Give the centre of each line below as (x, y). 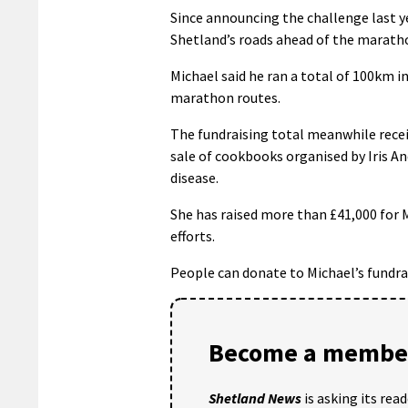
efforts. (193, 235)
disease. (194, 177)
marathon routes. (225, 97)
